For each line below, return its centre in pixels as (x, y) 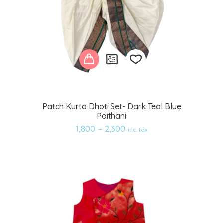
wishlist (145, 139)
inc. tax (138, 130)
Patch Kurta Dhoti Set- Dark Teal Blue (111, 106)
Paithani (111, 116)
